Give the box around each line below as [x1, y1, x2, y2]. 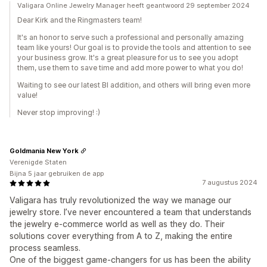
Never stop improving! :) [17, 108, 100, 117]
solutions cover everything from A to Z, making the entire [10, 231, 232, 241]
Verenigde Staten [10, 158, 67, 167]
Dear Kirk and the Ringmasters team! [17, 15, 142, 25]
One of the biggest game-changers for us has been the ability [10, 254, 251, 265]
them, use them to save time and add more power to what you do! [17, 63, 243, 73]
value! [17, 91, 38, 100]
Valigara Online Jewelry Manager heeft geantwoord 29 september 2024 [17, 1, 250, 10]
